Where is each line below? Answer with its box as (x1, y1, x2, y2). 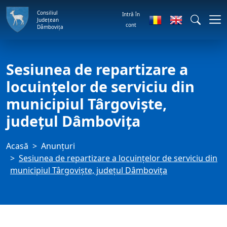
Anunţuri (41, 140, 75, 152)
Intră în (122, 10, 140, 18)
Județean (37, 16, 59, 23)
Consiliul (37, 9, 58, 16)
